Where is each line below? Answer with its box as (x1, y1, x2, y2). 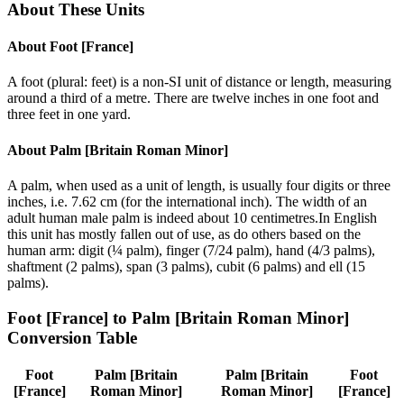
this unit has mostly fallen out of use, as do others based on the (7, 225, 361, 242)
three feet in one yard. (7, 106, 131, 123)
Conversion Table (7, 327, 137, 347)
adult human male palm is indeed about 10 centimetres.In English (7, 209, 377, 225)
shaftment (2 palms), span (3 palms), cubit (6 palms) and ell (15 (7, 258, 365, 274)
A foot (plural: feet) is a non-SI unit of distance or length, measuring (7, 74, 391, 90)
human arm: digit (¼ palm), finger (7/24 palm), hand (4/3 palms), (7, 242, 375, 258)
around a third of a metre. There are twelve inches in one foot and (7, 90, 379, 106)
